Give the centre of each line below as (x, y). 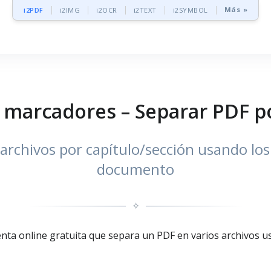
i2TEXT (145, 10)
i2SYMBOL (190, 10)
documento (135, 169)
